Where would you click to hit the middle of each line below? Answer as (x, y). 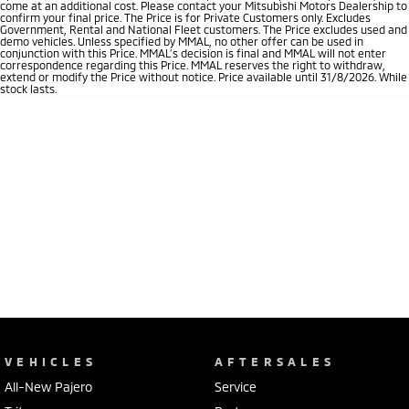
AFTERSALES (275, 362)
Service (235, 387)
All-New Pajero (48, 387)
